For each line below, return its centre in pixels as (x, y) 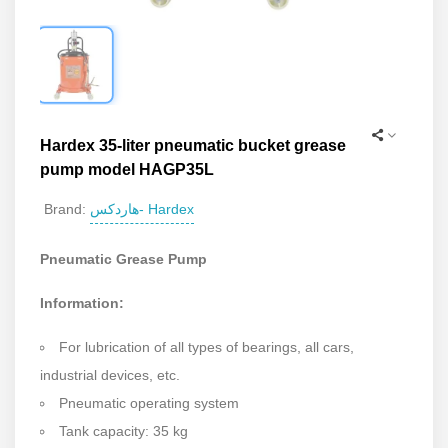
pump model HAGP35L (127, 169)
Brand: (65, 209)
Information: (82, 302)
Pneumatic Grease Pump (123, 258)
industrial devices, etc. (110, 374)
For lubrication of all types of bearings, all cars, (206, 346)
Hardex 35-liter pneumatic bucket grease (193, 145)
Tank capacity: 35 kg (123, 430)
